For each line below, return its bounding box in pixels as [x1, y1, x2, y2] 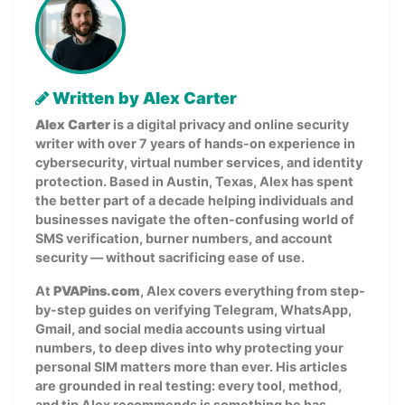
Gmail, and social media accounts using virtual [35, 320, 325, 336]
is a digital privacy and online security [110, 116, 349, 132]
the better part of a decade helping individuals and [35, 192, 353, 208]
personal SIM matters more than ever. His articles [35, 358, 347, 374]
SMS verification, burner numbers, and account [35, 230, 333, 246]
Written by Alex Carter [49, 88, 237, 108]
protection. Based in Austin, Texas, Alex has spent [35, 173, 353, 189]
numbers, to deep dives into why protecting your [35, 339, 344, 355]
